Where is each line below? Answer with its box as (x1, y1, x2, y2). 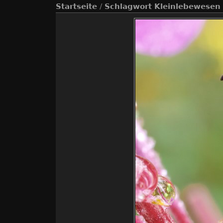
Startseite (56, 2, 97, 11)
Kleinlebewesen (154, 2, 221, 11)
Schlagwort (105, 2, 152, 11)
